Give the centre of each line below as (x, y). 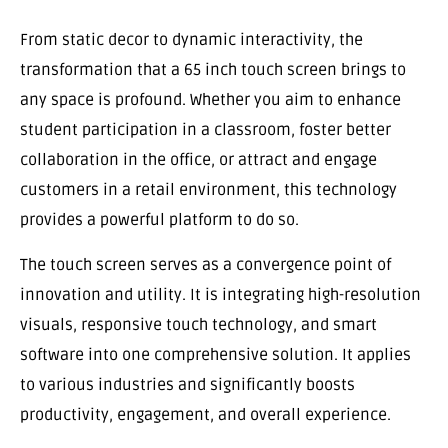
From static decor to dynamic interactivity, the (191, 40)
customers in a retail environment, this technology (208, 190)
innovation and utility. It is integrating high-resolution (220, 294)
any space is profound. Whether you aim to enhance (210, 100)
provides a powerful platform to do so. (159, 220)
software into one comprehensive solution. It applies (215, 354)
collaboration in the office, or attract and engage (198, 160)
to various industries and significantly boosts (187, 384)
